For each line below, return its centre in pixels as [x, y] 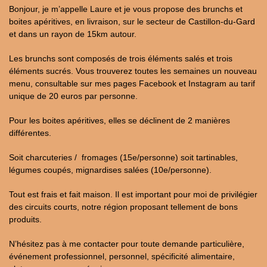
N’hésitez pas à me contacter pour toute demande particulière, [127, 244]
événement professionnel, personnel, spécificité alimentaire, [122, 256]
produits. [25, 219]
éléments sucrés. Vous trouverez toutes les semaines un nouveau [133, 71]
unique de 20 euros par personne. [73, 96]
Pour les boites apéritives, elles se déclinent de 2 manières [119, 120]
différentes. [30, 133]
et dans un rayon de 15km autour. [73, 34]
